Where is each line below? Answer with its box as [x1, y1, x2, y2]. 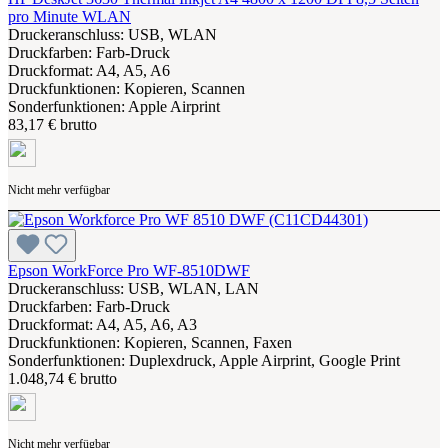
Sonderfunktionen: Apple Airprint [8, 97, 220, 115]
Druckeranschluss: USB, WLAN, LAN [8, 279, 259, 297]
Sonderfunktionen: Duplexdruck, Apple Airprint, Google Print [8, 351, 400, 369]
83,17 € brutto [8, 115, 97, 133]
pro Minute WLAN [8, 7, 131, 25]
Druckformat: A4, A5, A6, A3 [8, 315, 197, 333]
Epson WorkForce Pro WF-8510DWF [8, 261, 250, 279]
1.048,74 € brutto [8, 369, 117, 387]
